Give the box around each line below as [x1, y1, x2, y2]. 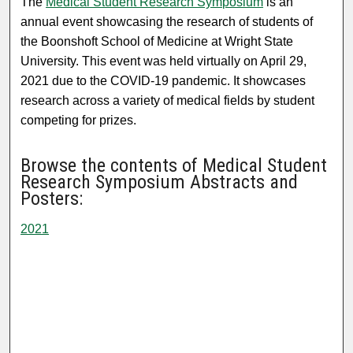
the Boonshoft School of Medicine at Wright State [20, 34, 294, 48]
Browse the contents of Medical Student [20, 154, 328, 177]
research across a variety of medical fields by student [20, 93, 315, 107]
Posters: [20, 188, 84, 210]
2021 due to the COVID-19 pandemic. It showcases [20, 73, 307, 87]
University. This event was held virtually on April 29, [20, 54, 307, 68]
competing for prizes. [20, 113, 137, 127]
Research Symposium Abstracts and [20, 171, 299, 194]
